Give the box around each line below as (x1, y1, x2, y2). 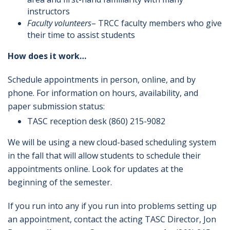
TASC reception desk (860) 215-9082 (27, 116, 165, 127)
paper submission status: (8, 101, 105, 112)
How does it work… (8, 50, 86, 62)
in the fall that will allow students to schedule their (8, 150, 201, 161)
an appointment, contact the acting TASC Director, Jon (8, 214, 216, 225)
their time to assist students (27, 29, 135, 41)
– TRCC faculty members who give (91, 17, 222, 29)
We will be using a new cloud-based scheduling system (8, 137, 216, 148)
